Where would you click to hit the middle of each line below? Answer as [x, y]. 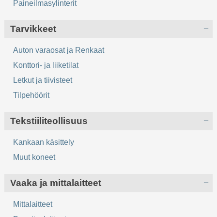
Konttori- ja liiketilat [46, 65]
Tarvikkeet [33, 29]
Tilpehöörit [31, 95]
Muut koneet [34, 157]
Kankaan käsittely [44, 142]
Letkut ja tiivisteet [43, 80]
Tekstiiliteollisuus [49, 121]
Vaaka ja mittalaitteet [56, 183]
